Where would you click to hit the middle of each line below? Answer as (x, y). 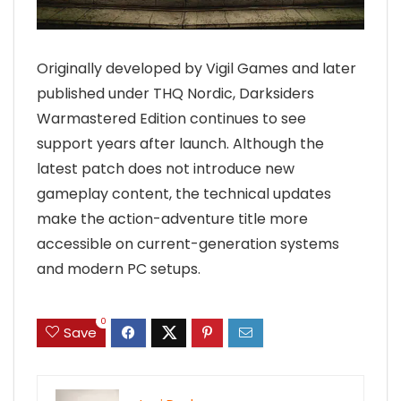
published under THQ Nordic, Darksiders (175, 93)
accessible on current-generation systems (188, 243)
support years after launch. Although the (180, 143)
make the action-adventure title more (172, 218)
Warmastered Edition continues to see (171, 118)
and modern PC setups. (119, 269)
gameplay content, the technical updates (184, 193)
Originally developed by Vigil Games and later (196, 68)
